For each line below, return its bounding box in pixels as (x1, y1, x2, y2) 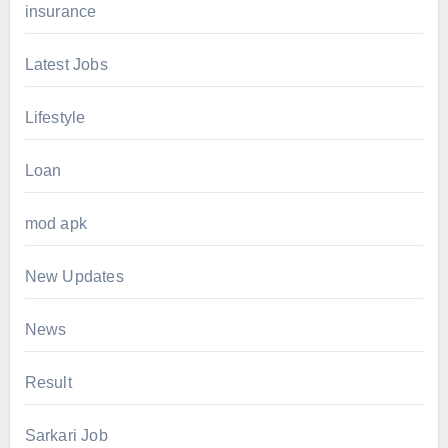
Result (24, 374, 72, 392)
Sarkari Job (24, 427, 108, 445)
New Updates (24, 268, 124, 286)
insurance (24, 3, 97, 21)
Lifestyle (24, 109, 86, 127)
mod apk (24, 215, 87, 233)
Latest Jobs (24, 56, 108, 74)
